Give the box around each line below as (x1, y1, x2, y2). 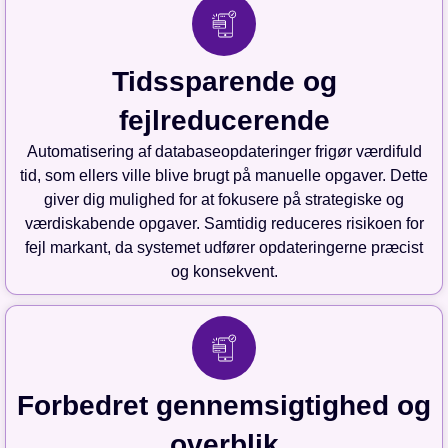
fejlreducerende (118, 105, 330, 137)
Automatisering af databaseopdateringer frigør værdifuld (26, 143, 422, 161)
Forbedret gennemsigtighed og (17, 390, 431, 422)
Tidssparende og (111, 66, 337, 98)
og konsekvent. (170, 263, 278, 281)
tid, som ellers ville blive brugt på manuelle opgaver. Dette (20, 167, 428, 185)
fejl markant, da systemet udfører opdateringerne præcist (25, 239, 423, 257)
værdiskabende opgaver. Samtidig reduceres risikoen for (24, 215, 424, 233)
